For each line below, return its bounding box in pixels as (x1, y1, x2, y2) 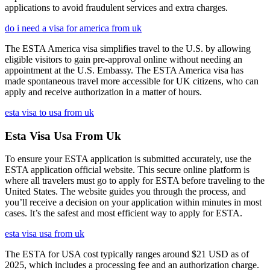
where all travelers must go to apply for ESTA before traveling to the (5, 175, 265, 186)
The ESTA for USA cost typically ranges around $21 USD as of (5, 249, 249, 260)
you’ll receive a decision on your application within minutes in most (5, 197, 262, 208)
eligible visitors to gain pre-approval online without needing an (5, 54, 242, 64)
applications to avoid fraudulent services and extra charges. (5, 2, 228, 13)
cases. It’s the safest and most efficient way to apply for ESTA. (5, 208, 242, 219)
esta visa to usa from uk (5, 107, 94, 118)
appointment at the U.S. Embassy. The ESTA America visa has (5, 65, 243, 75)
